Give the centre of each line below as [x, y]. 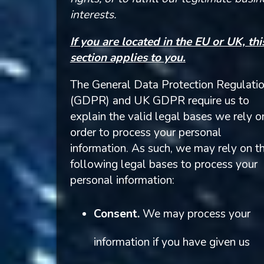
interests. [93, 14]
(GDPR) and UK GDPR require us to [159, 101]
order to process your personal [146, 133]
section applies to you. [128, 58]
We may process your [195, 214]
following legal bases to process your [164, 165]
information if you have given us [171, 242]
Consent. [116, 214]
